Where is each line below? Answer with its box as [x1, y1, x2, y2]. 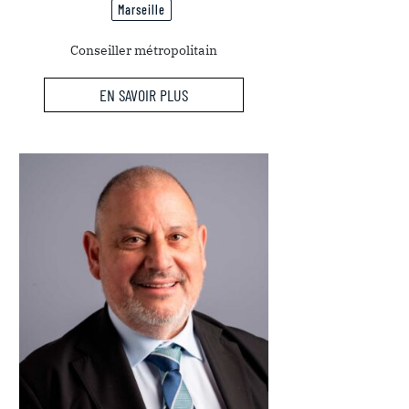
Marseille [118, 2, 166, 18]
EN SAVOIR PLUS [99, 84, 188, 105]
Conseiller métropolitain [69, 42, 217, 59]
